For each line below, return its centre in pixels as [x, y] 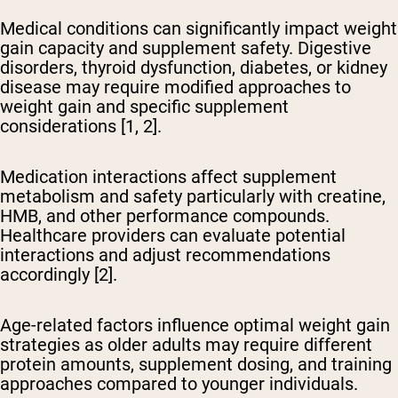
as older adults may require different [226, 344]
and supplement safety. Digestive [238, 48]
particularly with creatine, [284, 196]
